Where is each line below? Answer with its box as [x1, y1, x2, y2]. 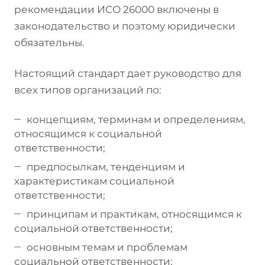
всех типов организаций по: [14, 83, 161, 96]
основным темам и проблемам [27, 241, 188, 253]
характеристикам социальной [14, 174, 174, 187]
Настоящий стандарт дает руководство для [14, 67, 241, 79]
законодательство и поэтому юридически [14, 20, 235, 32]
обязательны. [14, 36, 85, 49]
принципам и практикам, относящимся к [27, 208, 242, 220]
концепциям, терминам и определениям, [27, 113, 245, 125]
